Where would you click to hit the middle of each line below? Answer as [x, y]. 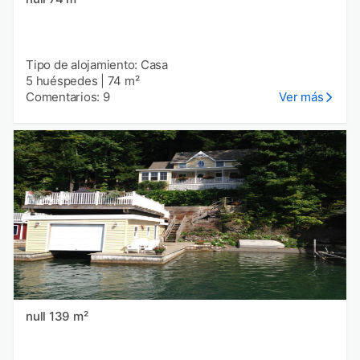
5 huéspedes [62, 80]
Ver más [301, 96]
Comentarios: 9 [68, 96]
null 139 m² [68, 316]
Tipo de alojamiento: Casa [97, 64]
